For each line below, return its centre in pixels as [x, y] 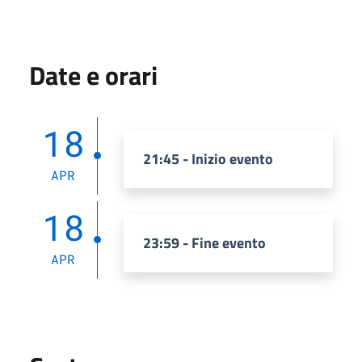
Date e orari [93, 75]
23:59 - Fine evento [204, 242]
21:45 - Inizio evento [208, 158]
